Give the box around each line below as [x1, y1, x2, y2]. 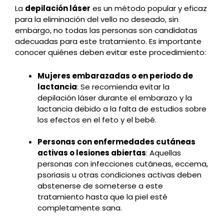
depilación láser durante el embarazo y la [37, 92, 192, 103]
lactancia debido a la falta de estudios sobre [37, 103, 206, 114]
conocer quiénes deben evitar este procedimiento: [15, 46, 206, 57]
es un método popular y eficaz [90, 2, 207, 13]
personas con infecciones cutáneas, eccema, [37, 158, 208, 169]
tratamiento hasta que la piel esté [37, 191, 167, 202]
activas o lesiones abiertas [37, 147, 146, 158]
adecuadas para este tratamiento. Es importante [15, 35, 201, 46]
